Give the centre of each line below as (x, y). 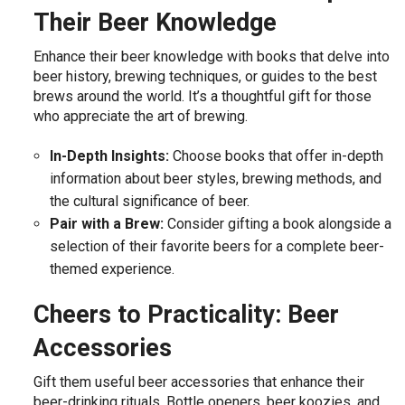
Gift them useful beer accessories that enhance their (199, 382)
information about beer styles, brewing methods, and (215, 179)
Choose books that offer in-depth (276, 156)
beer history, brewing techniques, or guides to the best (206, 77)
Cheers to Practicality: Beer (187, 315)
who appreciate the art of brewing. (141, 117)
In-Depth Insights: (109, 156)
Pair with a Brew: (106, 224)
